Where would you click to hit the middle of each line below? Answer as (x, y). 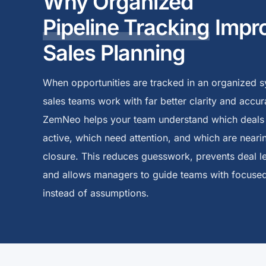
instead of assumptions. (96, 193)
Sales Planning (114, 53)
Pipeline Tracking (126, 28)
